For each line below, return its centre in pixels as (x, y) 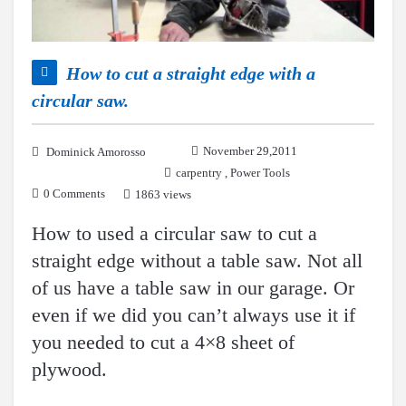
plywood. (69, 370)
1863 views (163, 195)
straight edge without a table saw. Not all (197, 261)
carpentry (199, 173)
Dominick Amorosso (96, 152)
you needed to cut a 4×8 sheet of (163, 343)
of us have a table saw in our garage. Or (193, 288)
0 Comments (74, 194)
